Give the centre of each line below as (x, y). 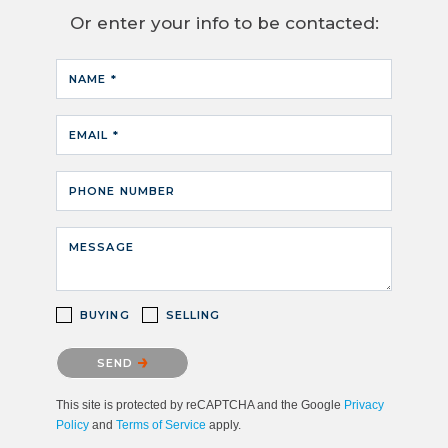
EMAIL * (94, 134)
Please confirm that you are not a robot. (185, 351)
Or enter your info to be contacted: (224, 22)
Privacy (364, 404)
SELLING (193, 314)
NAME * (93, 78)
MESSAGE (101, 246)
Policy (72, 424)
